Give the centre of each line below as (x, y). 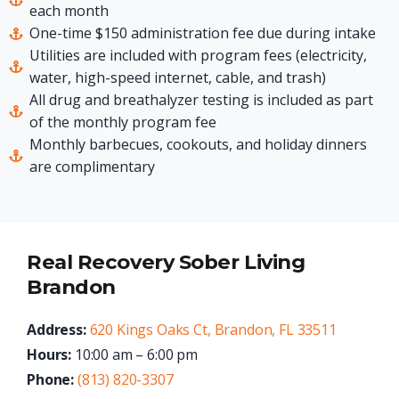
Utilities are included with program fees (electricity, (198, 56)
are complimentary (92, 167)
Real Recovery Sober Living (166, 262)
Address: (57, 330)
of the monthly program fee (122, 122)
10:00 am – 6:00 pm (135, 355)
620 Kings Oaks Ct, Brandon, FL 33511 (213, 330)
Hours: (49, 355)
